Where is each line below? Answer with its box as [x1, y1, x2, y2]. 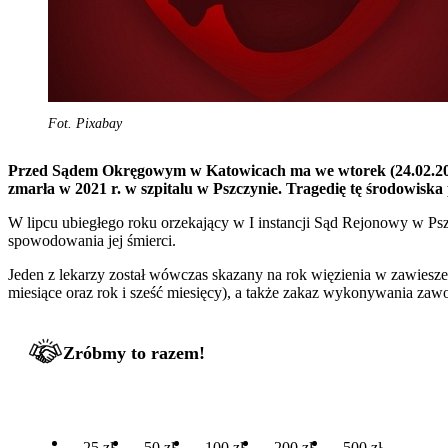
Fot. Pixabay [48, 115, 122, 131]
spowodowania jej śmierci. [8, 231, 176, 249]
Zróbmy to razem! [63, 342, 205, 363]
